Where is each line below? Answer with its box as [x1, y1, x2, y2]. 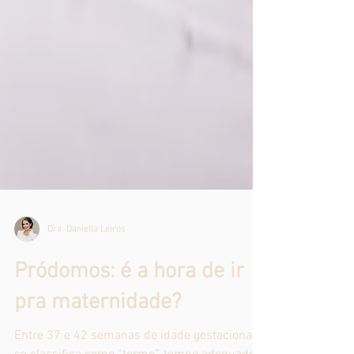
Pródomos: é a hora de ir [14, 277, 244, 304]
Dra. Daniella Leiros [47, 243, 126, 254]
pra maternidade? [14, 308, 181, 335]
